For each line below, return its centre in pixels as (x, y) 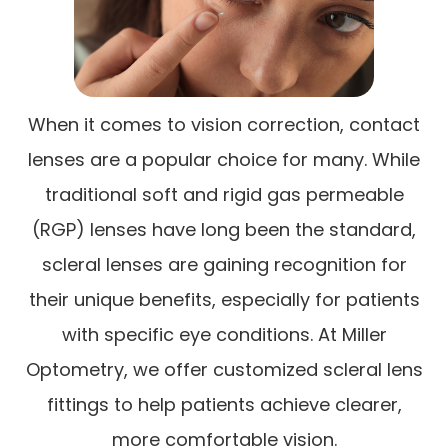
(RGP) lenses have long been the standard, (224, 230)
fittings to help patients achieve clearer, (224, 405)
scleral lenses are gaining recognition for (224, 265)
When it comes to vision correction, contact (224, 125)
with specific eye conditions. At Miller (224, 335)
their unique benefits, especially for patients (224, 300)
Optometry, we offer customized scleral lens (224, 370)
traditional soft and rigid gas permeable (224, 195)
